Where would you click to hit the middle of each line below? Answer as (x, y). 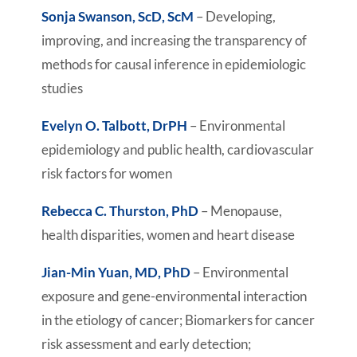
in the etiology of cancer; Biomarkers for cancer (178, 320)
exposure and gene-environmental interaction (174, 296)
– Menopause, (240, 211)
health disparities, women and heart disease (168, 235)
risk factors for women (106, 173)
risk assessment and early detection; (146, 344)
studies (62, 88)
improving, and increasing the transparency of (174, 40)
